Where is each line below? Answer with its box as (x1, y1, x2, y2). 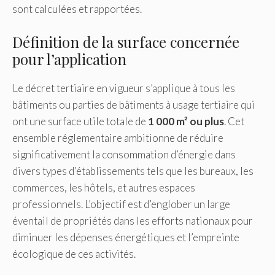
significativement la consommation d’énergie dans (12, 147, 236, 161)
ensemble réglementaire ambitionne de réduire (12, 131, 223, 144)
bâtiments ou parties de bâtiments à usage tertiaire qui (12, 98, 255, 111)
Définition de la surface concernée (12, 31, 239, 52)
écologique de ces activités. (12, 247, 136, 260)
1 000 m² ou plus (148, 114, 224, 128)
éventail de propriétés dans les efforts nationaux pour (12, 214, 253, 227)
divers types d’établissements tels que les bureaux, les (12, 164, 254, 177)
